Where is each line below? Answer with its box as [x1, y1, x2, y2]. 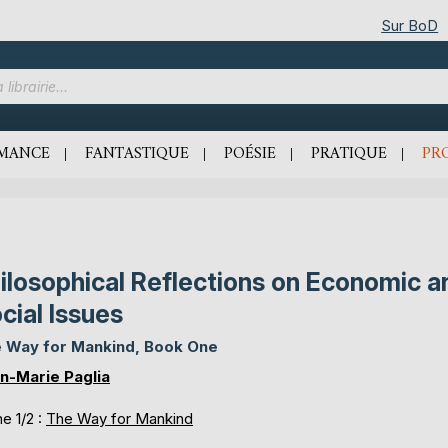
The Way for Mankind [46, 409, 193, 428]
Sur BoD [381, 15, 439, 35]
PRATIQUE [311, 140, 387, 168]
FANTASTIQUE [85, 140, 189, 168]
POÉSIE [224, 140, 276, 168]
